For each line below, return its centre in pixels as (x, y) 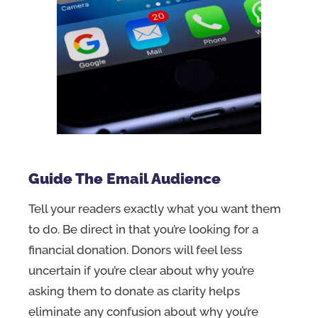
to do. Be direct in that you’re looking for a (143, 230)
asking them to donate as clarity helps (134, 291)
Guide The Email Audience (125, 179)
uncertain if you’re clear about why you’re (141, 271)
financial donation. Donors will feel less (135, 250)
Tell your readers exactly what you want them (155, 209)
